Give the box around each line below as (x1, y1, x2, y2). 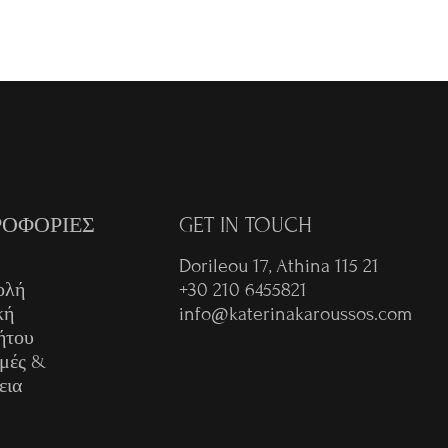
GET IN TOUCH (179, 212, 313, 238)
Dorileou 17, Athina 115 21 (179, 253, 380, 277)
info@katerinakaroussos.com (179, 301, 413, 325)
